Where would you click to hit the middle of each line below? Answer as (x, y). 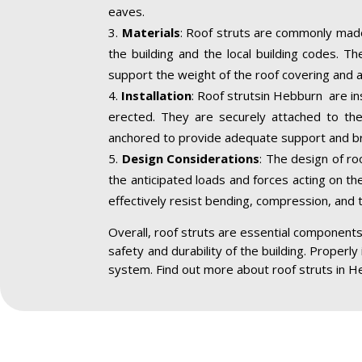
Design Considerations (191, 159)
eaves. (127, 12)
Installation (157, 96)
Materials (151, 33)
